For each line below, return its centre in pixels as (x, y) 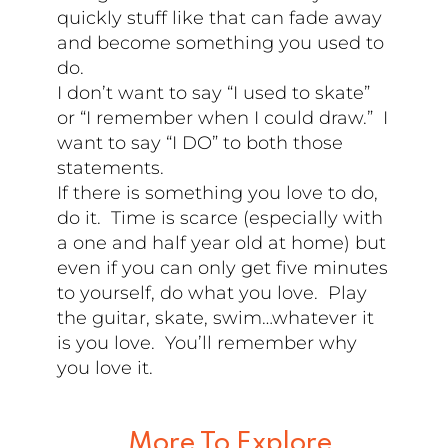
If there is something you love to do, (218, 192)
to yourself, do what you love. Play (212, 292)
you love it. (105, 367)
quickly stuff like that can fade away (220, 17)
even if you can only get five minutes (223, 267)
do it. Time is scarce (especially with (220, 217)
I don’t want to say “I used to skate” (214, 92)
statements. (111, 167)
